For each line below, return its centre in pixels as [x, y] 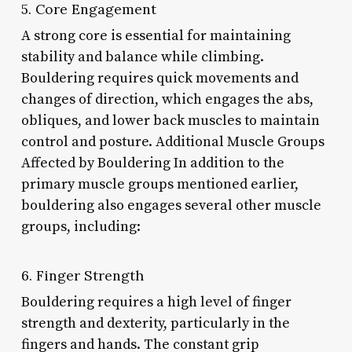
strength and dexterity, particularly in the [155, 323]
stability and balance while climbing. [142, 57]
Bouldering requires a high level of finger [156, 302]
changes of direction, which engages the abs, [167, 99]
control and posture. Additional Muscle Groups [172, 141]
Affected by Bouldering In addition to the [152, 163]
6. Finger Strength [82, 275]
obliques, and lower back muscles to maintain [170, 120]
